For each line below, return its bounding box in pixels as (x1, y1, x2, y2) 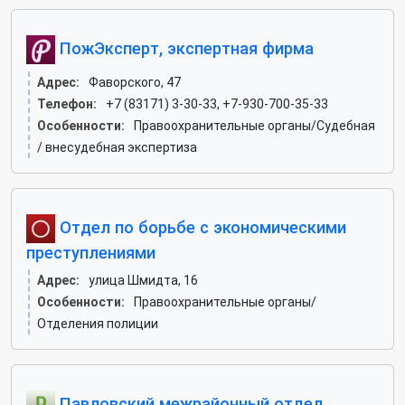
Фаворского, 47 (89, 75, 181, 89)
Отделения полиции (37, 316, 158, 331)
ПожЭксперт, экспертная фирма (55, 38, 314, 58)
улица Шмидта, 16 (89, 273, 198, 287)
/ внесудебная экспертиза (37, 140, 197, 155)
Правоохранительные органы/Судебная (134, 118, 375, 133)
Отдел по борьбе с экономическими (55, 217, 346, 237)
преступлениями (26, 243, 155, 262)
